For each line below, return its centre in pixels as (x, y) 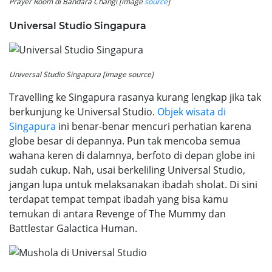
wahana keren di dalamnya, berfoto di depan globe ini (132, 155)
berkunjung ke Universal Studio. (83, 111)
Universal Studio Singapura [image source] (81, 74)
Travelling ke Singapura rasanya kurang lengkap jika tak (135, 97)
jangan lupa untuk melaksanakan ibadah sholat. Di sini (133, 184)
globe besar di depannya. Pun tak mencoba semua (125, 141)
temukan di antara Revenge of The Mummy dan (117, 213)
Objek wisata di (192, 111)
